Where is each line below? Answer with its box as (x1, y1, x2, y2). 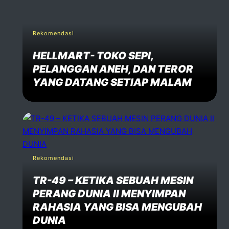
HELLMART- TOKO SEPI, (33, 49, 153, 62)
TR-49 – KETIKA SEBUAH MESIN (33, 174, 193, 187)
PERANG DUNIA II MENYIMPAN (33, 187, 186, 200)
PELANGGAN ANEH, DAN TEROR (33, 62, 193, 75)
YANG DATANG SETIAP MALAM (33, 76, 192, 88)
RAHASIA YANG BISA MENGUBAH (33, 200, 202, 213)
